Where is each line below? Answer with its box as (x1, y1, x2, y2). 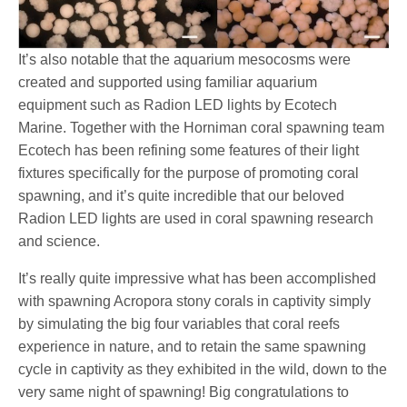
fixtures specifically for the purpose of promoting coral (18, 165, 360, 182)
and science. (18, 233, 104, 250)
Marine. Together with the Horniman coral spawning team (18, 120, 385, 136)
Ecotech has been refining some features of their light (18, 143, 360, 159)
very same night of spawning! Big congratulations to (18, 384, 350, 401)
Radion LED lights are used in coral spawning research (18, 211, 374, 227)
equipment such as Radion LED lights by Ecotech (18, 97, 338, 114)
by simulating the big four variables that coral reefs (18, 316, 341, 333)
